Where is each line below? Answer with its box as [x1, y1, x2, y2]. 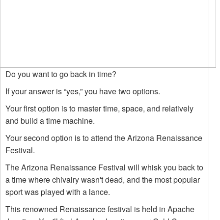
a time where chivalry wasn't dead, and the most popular [5, 174, 200, 185]
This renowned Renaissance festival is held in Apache [5, 203, 194, 215]
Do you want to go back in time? [5, 68, 116, 80]
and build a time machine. [5, 115, 95, 126]
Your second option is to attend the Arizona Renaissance [5, 132, 202, 143]
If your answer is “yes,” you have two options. [5, 85, 160, 97]
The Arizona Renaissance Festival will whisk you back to [5, 162, 203, 173]
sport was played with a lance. [5, 186, 110, 197]
